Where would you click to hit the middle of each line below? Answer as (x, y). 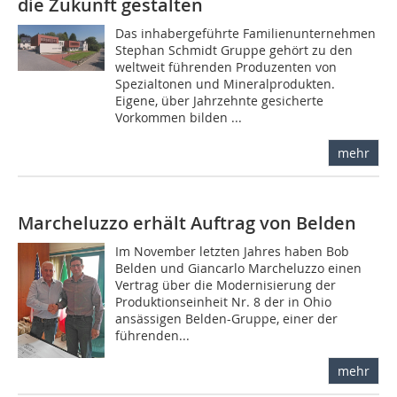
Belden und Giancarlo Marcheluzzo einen (239, 269)
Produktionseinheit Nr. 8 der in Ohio (224, 302)
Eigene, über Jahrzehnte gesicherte (220, 101)
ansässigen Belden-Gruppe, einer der (227, 319)
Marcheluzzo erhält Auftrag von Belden (187, 223)
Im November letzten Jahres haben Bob (233, 252)
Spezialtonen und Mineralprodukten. (226, 84)
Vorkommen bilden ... (179, 118)
